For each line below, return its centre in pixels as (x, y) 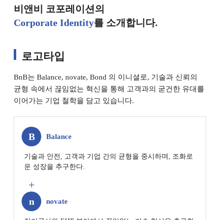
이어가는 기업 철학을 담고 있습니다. (74, 101)
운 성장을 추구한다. (55, 167)
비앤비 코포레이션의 (59, 9)
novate (57, 201)
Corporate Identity (54, 23)
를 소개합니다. (126, 23)
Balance (59, 136)
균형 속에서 (33, 89)
